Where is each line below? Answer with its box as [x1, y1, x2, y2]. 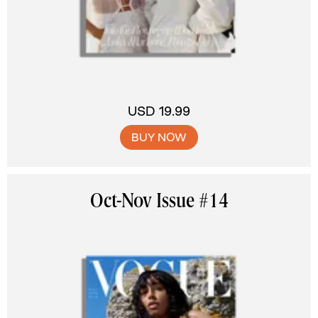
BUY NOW [131, 131, 187, 143]
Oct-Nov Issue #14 [89, 192, 229, 212]
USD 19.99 [128, 104, 190, 118]
